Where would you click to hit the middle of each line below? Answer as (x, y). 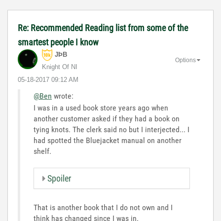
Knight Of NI (60, 67)
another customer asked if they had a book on (107, 119)
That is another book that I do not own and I (103, 207)
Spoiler (59, 178)
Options (185, 60)
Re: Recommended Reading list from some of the (103, 28)
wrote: (63, 96)
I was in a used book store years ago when (101, 108)
